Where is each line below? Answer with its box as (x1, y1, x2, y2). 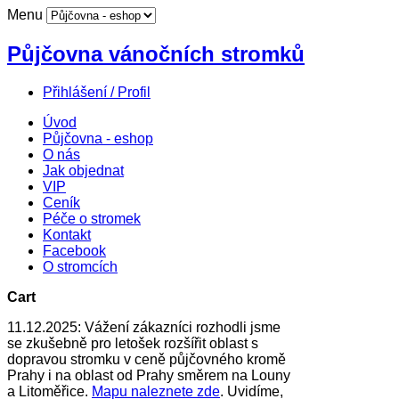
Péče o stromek (43, 210, 141, 226)
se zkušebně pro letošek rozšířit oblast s (7, 335, 258, 351)
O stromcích (43, 258, 118, 274)
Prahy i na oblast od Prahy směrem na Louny (7, 367, 290, 383)
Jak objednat (43, 162, 124, 178)
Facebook (43, 242, 106, 258)
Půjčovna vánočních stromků (7, 41, 305, 66)
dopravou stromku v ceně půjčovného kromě (7, 351, 286, 367)
